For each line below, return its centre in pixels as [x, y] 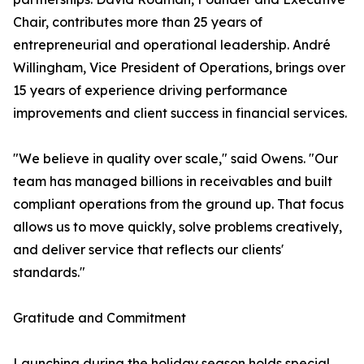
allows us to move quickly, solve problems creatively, [178, 227]
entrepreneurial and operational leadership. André [172, 45]
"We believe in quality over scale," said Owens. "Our [175, 159]
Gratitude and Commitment [100, 318]
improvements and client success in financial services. [180, 113]
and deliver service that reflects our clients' [148, 250]
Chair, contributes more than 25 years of [138, 22]
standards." [49, 273]
